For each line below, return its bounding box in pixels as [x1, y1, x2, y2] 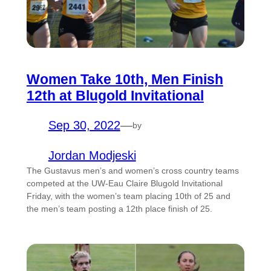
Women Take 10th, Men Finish [26, 71, 223, 88]
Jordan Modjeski [48, 149, 136, 163]
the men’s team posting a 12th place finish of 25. [26, 204, 212, 214]
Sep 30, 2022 [48, 119, 120, 132]
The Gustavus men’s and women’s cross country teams [26, 166, 239, 176]
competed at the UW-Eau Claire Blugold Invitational [26, 178, 223, 189]
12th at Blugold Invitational [26, 88, 204, 104]
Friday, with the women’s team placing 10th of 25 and [26, 191, 230, 201]
